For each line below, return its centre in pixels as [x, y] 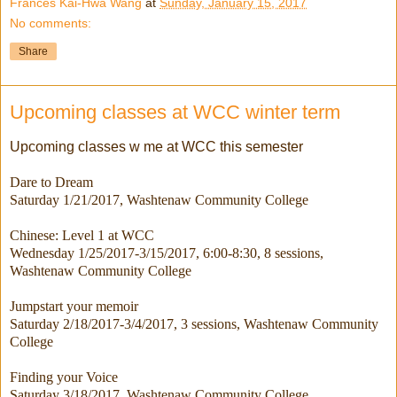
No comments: [51, 23]
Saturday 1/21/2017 [65, 200]
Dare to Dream [53, 183]
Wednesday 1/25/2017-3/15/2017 [103, 253]
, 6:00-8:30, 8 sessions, [260, 253]
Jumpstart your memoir [76, 307]
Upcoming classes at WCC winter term [175, 113]
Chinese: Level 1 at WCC [84, 236]
